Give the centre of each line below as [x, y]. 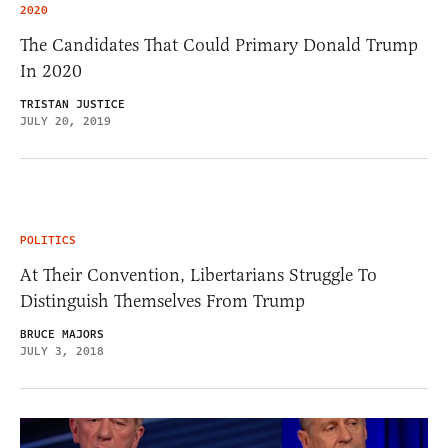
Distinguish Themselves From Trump [162, 300]
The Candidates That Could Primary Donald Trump [219, 44]
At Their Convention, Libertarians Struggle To [198, 274]
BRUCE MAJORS [62, 334]
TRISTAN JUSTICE [72, 104]
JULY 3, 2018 [62, 351]
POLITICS [48, 240]
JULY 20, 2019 [65, 121]
